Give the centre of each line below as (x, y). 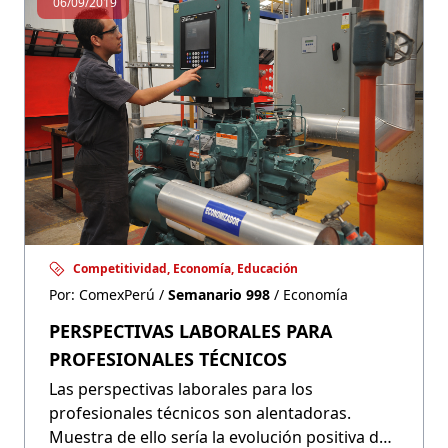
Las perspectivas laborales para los (181, 389)
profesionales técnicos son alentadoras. (200, 413)
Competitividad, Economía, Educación (185, 269)
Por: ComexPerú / (108, 295)
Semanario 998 (219, 295)
